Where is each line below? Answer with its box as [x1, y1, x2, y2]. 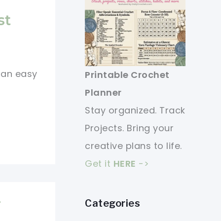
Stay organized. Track [85, 104, 185, 116]
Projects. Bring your [85, 122, 174, 134]
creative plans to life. [85, 140, 182, 152]
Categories [85, 197, 140, 210]
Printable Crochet [85, 69, 170, 81]
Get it [85, 157, 113, 170]
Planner [85, 86, 122, 99]
